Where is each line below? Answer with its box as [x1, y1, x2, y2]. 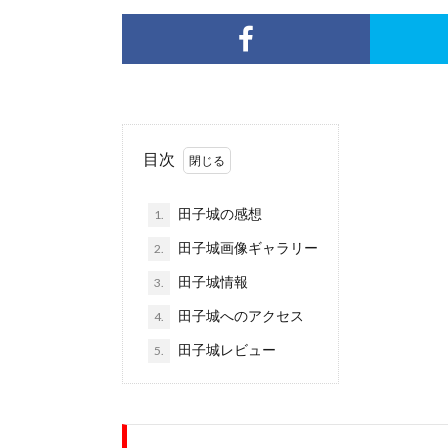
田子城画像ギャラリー [175, 239, 318, 257]
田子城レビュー [175, 341, 276, 359]
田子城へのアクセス [175, 307, 304, 325]
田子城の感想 [175, 205, 262, 223]
